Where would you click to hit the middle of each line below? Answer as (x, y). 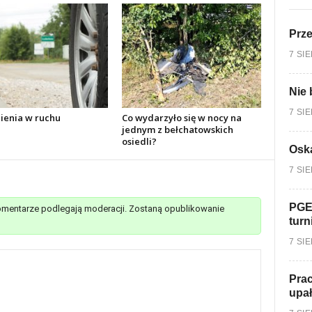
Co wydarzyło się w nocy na (181, 118)
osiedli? (139, 141)
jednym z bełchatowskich (177, 130)
